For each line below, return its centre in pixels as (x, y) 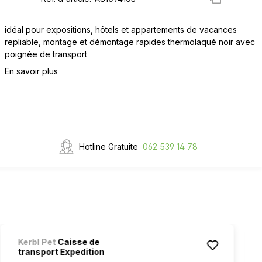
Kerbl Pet (37, 242)
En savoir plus (31, 71)
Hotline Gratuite (108, 146)
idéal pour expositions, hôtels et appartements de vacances (120, 29)
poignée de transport (46, 54)
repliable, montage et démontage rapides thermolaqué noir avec (130, 42)
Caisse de (78, 242)
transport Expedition (62, 251)
